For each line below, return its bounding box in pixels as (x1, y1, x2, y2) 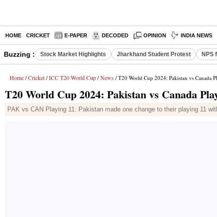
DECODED (102, 32, 128, 38)
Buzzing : (4, 50, 35, 58)
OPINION (143, 32, 167, 38)
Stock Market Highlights (40, 51, 106, 58)
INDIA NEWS (181, 32, 213, 38)
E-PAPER (64, 32, 87, 38)
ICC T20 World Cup (49, 74, 96, 81)
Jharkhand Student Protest (117, 51, 191, 58)
